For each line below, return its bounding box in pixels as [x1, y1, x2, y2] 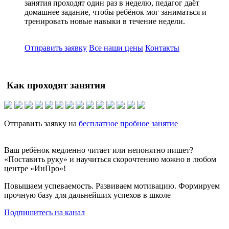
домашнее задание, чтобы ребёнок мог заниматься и [25, 8, 207, 17]
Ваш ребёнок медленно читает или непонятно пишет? [4, 145, 193, 154]
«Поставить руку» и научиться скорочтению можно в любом [4, 154, 216, 164]
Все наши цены [89, 43, 143, 53]
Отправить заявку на [4, 119, 79, 128]
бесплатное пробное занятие [79, 119, 178, 128]
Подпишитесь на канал [4, 208, 85, 217]
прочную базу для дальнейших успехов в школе [4, 190, 171, 199]
